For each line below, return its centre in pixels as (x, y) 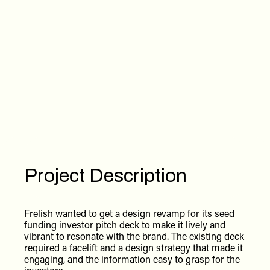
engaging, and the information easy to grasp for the (132, 259)
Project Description (105, 175)
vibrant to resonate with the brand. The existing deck (134, 236)
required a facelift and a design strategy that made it (133, 247)
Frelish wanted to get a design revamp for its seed (129, 213)
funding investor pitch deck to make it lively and (125, 224)
